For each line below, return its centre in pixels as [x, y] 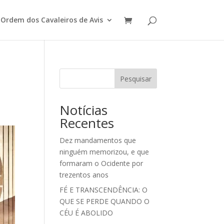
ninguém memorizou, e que [104, 152]
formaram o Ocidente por [101, 163]
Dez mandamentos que [98, 140]
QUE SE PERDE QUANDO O [105, 201]
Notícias [84, 110]
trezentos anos [84, 175]
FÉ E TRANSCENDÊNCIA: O [104, 190]
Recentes [87, 123]
